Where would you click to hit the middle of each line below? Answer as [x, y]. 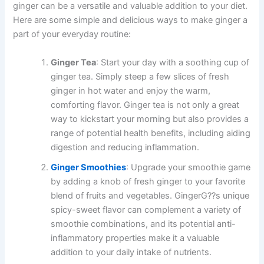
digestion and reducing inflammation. [125, 147]
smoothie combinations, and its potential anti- [143, 224]
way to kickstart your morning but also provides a [150, 119]
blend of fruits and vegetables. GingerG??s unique [150, 195]
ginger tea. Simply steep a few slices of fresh [140, 76]
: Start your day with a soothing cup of [173, 62]
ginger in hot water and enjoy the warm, [131, 90]
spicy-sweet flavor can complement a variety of [146, 209]
